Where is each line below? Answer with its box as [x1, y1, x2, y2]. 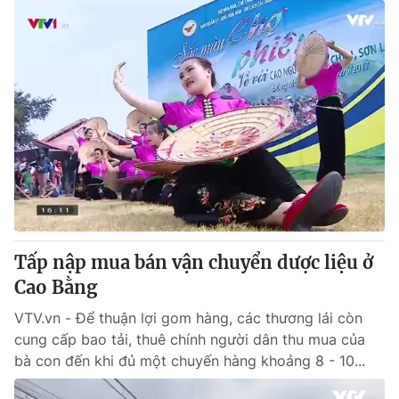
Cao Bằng [14, 276, 97, 298]
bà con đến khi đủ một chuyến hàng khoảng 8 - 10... [14, 352, 365, 370]
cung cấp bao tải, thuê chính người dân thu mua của [14, 330, 365, 348]
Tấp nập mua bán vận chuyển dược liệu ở [14, 251, 373, 273]
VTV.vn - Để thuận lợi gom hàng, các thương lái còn [14, 309, 362, 327]
